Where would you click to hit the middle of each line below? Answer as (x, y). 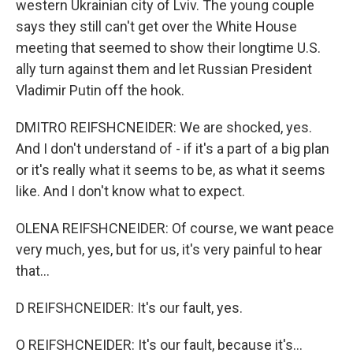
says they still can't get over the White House (156, 26)
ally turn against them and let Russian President (164, 69)
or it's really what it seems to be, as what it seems (171, 170)
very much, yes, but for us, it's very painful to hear (169, 249)
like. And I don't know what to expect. (130, 191)
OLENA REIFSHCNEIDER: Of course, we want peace (175, 228)
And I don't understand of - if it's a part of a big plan (173, 149)
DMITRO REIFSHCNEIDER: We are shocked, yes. (164, 127)
